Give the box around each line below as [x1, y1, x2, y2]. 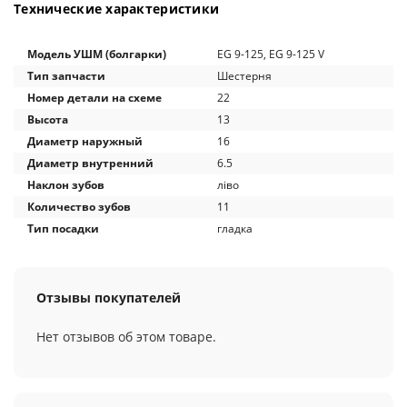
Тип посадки [27, 221, 99, 236]
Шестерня [217, 68, 272, 84]
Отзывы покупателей [36, 289, 181, 306]
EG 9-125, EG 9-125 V [217, 46, 324, 62]
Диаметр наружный [27, 134, 143, 149]
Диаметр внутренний [27, 155, 154, 171]
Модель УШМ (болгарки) [27, 46, 166, 62]
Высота [27, 112, 68, 127]
